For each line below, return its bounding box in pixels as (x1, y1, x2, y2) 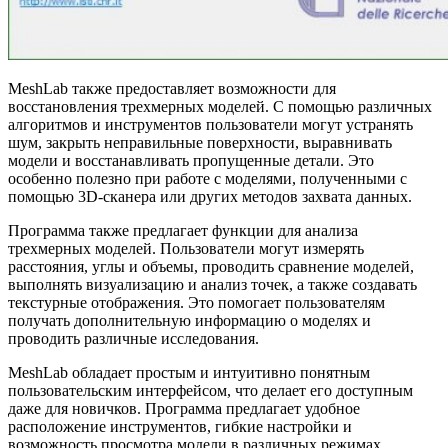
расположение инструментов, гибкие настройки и (8, 418, 352, 436)
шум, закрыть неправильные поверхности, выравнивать (8, 134, 392, 152)
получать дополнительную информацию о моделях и (8, 312, 371, 330)
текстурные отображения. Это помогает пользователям (8, 294, 385, 312)
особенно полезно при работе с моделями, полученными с (8, 170, 407, 188)
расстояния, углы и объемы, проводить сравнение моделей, (8, 258, 414, 276)
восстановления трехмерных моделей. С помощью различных (8, 98, 432, 116)
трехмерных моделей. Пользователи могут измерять (8, 240, 364, 258)
